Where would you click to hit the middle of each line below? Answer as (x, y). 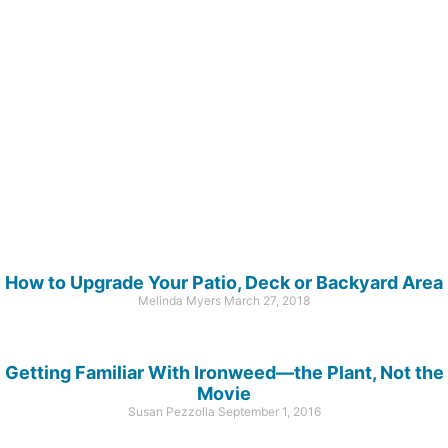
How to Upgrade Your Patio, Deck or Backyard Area (224, 282)
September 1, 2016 (269, 411)
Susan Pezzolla (172, 411)
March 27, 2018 (267, 300)
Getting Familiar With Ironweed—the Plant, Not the (224, 372)
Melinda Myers (181, 300)
